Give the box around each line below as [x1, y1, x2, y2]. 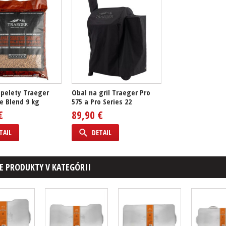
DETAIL [92, 128, 111, 137]
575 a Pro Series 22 [72, 96, 132, 106]
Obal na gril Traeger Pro [72, 87, 150, 97]
